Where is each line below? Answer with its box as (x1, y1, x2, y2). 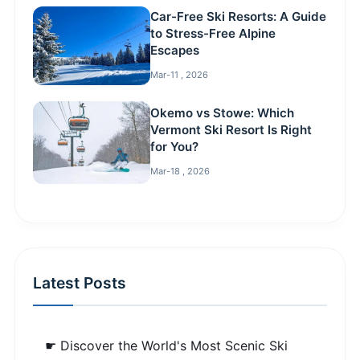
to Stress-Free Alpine (150, 26, 276, 42)
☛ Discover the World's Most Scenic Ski (45, 337, 288, 354)
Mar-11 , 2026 (150, 69, 209, 81)
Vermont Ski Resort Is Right (150, 122, 313, 138)
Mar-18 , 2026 (150, 166, 211, 178)
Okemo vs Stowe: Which (150, 105, 295, 121)
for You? (150, 139, 199, 155)
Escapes (150, 43, 200, 59)
